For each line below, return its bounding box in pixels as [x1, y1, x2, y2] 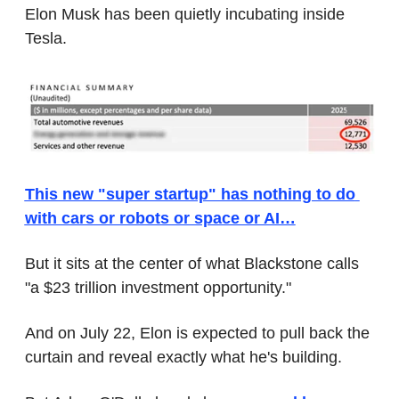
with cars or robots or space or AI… [24, 208, 296, 227]
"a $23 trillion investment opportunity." [24, 278, 291, 297]
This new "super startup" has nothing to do [24, 184, 355, 203]
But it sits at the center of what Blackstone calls [24, 254, 359, 273]
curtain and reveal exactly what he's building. [24, 347, 342, 366]
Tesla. [24, 28, 67, 47]
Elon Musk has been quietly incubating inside [24, 4, 345, 23]
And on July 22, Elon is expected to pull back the [24, 323, 370, 342]
